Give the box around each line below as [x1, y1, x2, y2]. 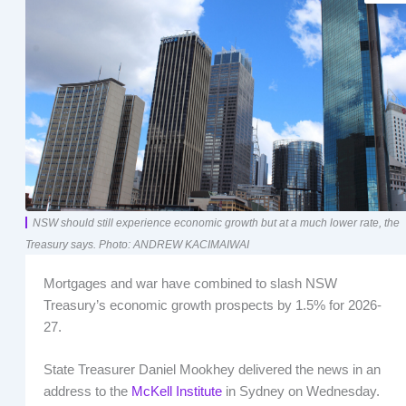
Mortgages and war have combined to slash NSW [43, 276, 337, 292]
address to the [43, 384, 131, 400]
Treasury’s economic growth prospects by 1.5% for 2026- [43, 298, 382, 314]
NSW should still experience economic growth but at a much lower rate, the [32, 217, 400, 229]
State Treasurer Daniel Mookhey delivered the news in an [43, 362, 381, 378]
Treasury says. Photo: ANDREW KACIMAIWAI [24, 238, 249, 251]
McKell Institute [130, 384, 222, 400]
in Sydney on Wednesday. [221, 384, 380, 400]
